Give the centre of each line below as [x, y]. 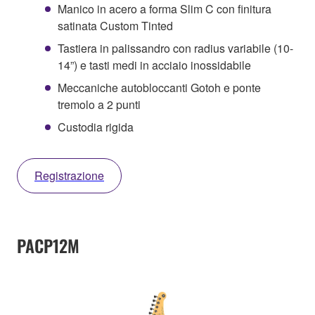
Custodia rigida [96, 127]
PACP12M [48, 245]
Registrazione [69, 175]
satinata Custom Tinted [115, 25]
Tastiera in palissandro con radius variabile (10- [175, 48]
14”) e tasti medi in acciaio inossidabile [154, 65]
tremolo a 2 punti [99, 104]
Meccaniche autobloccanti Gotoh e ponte [159, 87]
